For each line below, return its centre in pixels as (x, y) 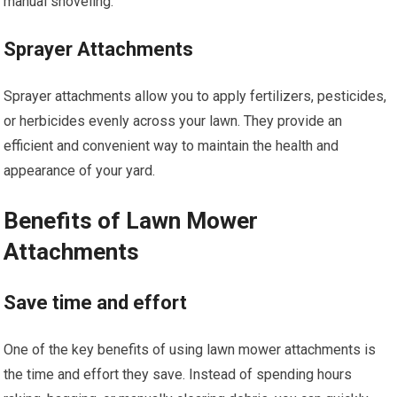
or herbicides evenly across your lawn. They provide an (173, 121)
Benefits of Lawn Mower (131, 220)
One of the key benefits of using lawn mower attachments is (190, 349)
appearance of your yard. (80, 170)
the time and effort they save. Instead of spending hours (178, 374)
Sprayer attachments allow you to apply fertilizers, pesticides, (195, 96)
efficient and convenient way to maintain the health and (171, 145)
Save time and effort (96, 302)
